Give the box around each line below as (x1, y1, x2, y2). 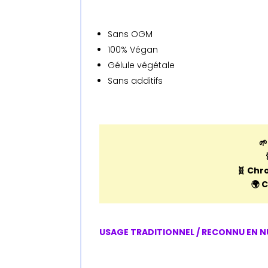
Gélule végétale (108, 59, 175, 71)
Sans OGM (108, 28, 153, 40)
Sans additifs (108, 74, 163, 87)
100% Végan (108, 43, 159, 56)
